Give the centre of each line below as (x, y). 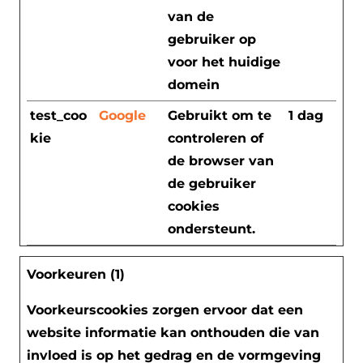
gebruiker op (212, 39)
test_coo (58, 115)
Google (122, 115)
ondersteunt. (211, 228)
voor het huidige (224, 62)
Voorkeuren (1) (76, 274)
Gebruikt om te (220, 115)
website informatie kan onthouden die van (173, 332)
